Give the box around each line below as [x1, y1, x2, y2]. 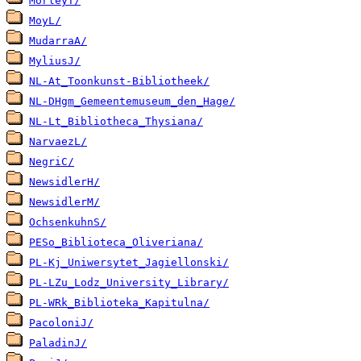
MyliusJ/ [29, 55, 81, 68]
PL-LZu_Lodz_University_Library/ [29, 276, 229, 289]
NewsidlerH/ [29, 176, 100, 189]
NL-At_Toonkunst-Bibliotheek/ [29, 75, 210, 88]
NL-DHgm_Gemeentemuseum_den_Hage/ [29, 95, 235, 108]
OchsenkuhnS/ [29, 216, 106, 229]
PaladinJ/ [29, 337, 87, 350]
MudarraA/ [29, 35, 87, 48]
